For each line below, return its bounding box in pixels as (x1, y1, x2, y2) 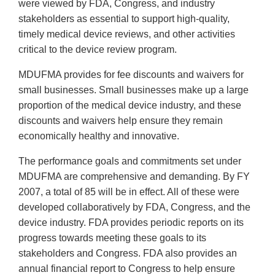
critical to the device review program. (18, 44, 177, 55)
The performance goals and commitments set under (18, 156, 241, 167)
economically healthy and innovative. (18, 131, 179, 142)
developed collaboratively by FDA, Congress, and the (18, 202, 250, 213)
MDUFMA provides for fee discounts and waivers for (18, 69, 244, 80)
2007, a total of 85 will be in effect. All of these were (18, 187, 239, 198)
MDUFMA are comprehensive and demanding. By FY (18, 171, 250, 182)
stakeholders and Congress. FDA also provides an (18, 248, 237, 259)
